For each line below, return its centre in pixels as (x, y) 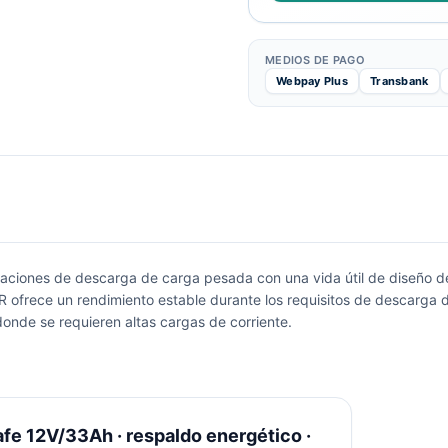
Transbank (399, 81)
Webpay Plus (312, 81)
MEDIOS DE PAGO (315, 60)
